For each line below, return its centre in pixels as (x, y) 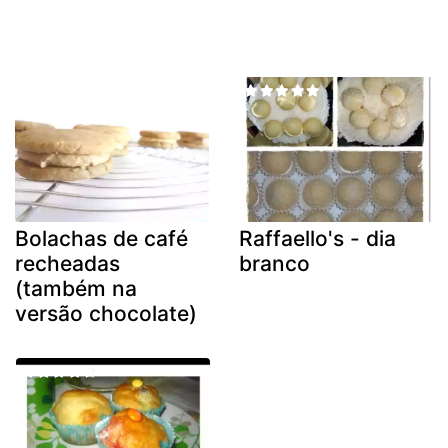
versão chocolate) (106, 314)
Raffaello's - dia (317, 239)
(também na (76, 289)
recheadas (67, 264)
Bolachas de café (101, 239)
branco (274, 264)
